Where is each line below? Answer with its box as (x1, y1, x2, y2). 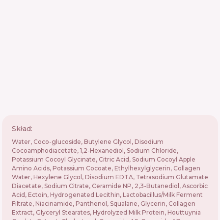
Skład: (12, 124, 32, 133)
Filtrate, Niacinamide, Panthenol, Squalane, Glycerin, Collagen (12, 200, 195, 207)
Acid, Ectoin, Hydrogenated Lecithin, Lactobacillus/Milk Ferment (12, 191, 203, 198)
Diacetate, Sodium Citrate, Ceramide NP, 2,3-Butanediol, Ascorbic (12, 182, 208, 190)
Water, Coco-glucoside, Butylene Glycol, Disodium (12, 138, 164, 145)
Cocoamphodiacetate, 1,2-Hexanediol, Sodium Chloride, (12, 147, 178, 154)
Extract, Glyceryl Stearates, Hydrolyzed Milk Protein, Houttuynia (12, 209, 201, 216)
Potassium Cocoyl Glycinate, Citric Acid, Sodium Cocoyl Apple (12, 156, 195, 163)
